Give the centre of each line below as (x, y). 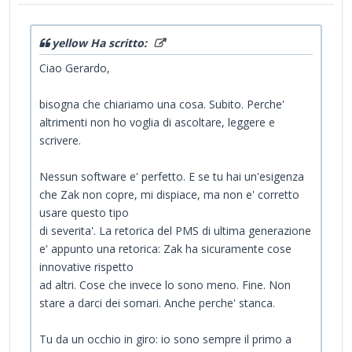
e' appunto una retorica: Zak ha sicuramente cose (165, 249)
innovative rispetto (86, 267)
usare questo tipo (84, 213)
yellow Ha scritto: (101, 43)
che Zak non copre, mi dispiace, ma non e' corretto (169, 195)
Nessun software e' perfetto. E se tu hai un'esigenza (172, 177)
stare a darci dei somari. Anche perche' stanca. (157, 303)
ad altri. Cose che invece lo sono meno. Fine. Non (165, 285)
